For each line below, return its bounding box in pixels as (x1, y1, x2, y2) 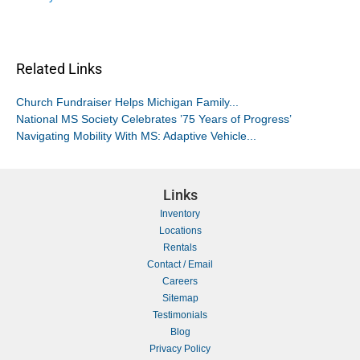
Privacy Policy (149, 343, 211, 355)
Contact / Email (147, 259, 213, 271)
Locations (158, 225, 202, 237)
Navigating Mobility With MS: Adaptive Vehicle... (16, 130, 256, 143)
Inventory (160, 208, 200, 220)
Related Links (16, 61, 102, 78)
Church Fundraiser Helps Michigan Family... (16, 96, 239, 109)
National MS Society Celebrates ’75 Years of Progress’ (16, 113, 292, 126)
